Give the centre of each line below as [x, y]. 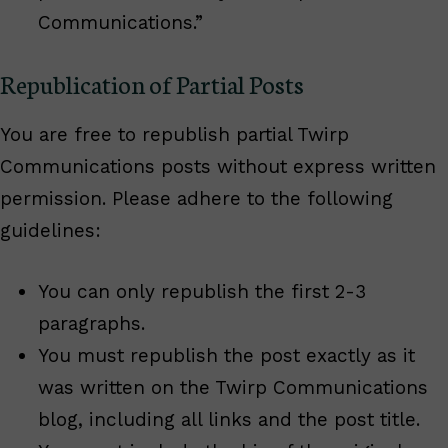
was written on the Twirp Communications [233, 387]
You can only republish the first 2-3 [202, 291]
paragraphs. [91, 323]
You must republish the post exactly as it [226, 355]
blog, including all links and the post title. [229, 419]
